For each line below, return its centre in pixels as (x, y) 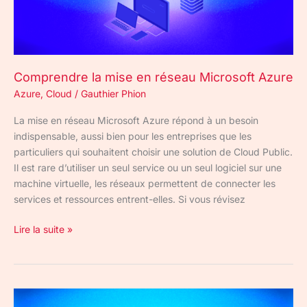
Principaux (37, 296)
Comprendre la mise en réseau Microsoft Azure (153, 77)
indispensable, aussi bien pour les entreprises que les (133, 136)
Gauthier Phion (113, 94)
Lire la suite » (43, 230)
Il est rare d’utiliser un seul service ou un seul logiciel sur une (148, 168)
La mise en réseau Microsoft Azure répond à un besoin (136, 121)
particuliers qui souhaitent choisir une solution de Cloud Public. (153, 152)
